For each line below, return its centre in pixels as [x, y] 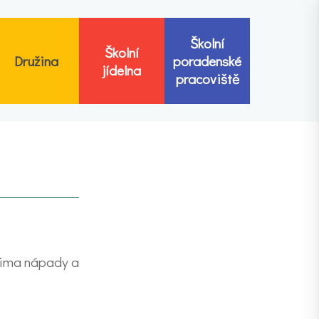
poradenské [207, 61]
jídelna [122, 70]
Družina [36, 61]
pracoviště [207, 79]
